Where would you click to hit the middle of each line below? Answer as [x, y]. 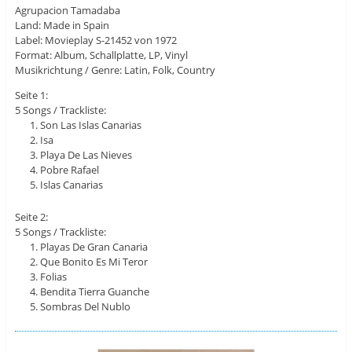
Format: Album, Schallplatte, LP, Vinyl [101, 55]
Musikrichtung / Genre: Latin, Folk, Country [115, 70]
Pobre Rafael [70, 170]
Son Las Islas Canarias [91, 125]
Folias [54, 276]
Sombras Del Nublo [86, 306]
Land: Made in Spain [62, 26]
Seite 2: [31, 216]
